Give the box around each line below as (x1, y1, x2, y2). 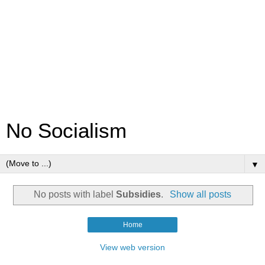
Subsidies (116, 189, 161, 199)
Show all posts (169, 189, 231, 199)
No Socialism (6, 119, 127, 142)
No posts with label (34, 189, 117, 199)
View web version (100, 242, 165, 252)
